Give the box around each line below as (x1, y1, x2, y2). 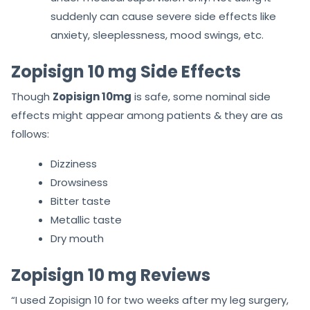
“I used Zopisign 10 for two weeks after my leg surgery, (11, 293, 289, 308)
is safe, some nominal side (131, 89, 271, 104)
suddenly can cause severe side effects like (51, 9, 276, 24)
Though (11, 89, 53, 104)
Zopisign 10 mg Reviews (11, 264, 210, 287)
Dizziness (51, 156, 97, 172)
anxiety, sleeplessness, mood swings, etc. (51, 28, 264, 43)
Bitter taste (51, 194, 111, 209)
